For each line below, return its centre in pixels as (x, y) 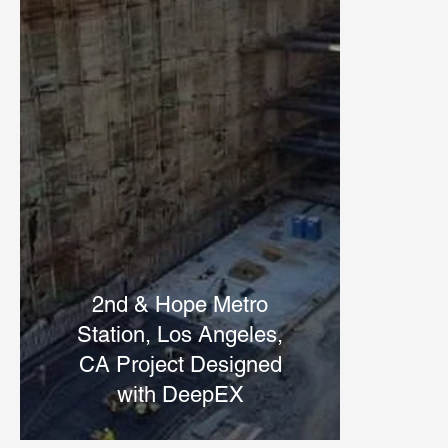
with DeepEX (180, 394)
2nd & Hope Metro (180, 304)
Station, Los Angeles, (180, 334)
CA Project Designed (180, 364)
